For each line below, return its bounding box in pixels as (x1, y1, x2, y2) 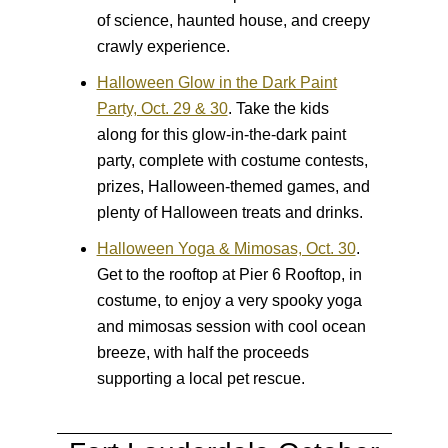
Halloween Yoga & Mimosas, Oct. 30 (96, 239, 356, 257)
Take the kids (231, 99, 329, 117)
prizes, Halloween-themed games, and (96, 177, 370, 195)
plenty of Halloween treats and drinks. (96, 203, 363, 221)
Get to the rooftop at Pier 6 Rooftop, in (96, 265, 362, 283)
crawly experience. (96, 37, 230, 55)
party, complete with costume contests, (96, 151, 368, 169)
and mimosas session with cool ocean (96, 317, 366, 335)
